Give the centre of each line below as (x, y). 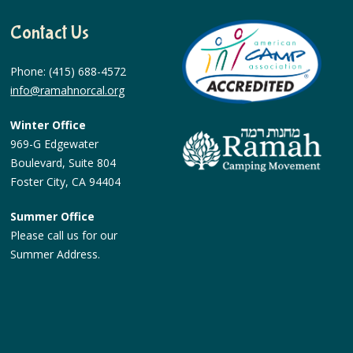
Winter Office (48, 125)
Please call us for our (64, 235)
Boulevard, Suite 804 (63, 163)
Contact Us (50, 33)
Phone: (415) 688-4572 (69, 71)
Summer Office (53, 216)
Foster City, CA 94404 (66, 182)
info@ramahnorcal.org (68, 90)
